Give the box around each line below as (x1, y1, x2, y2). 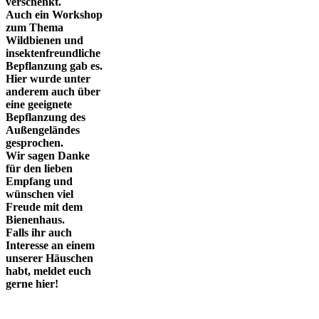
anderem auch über (6, 85, 100, 98)
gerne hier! (6, 278, 58, 291)
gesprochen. (6, 137, 63, 150)
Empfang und (6, 175, 73, 188)
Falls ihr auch (6, 226, 72, 239)
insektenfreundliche (6, 47, 100, 60)
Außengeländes (6, 124, 80, 137)
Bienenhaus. (6, 214, 65, 226)
